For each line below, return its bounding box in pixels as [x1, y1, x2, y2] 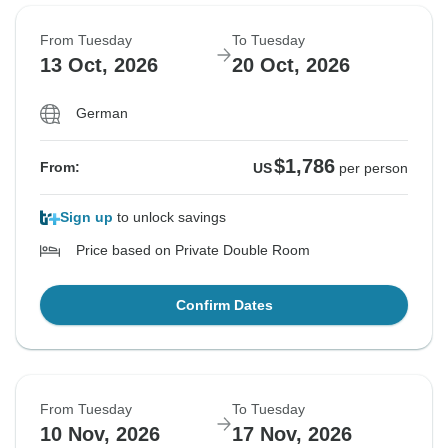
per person [339, 160, 408, 177]
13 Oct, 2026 [40, 54, 158, 77]
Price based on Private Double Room [76, 242, 310, 259]
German [76, 105, 128, 122]
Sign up [60, 209, 113, 226]
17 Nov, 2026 [232, 423, 352, 446]
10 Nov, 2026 [40, 423, 160, 446]
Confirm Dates [175, 297, 273, 314]
